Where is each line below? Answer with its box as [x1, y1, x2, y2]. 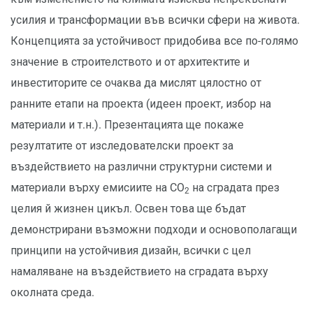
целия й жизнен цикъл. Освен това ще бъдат [10, 202, 246, 215]
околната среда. [10, 286, 94, 299]
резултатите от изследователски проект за [10, 139, 233, 152]
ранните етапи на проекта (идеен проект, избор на [10, 97, 271, 110]
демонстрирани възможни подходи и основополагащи [10, 223, 297, 236]
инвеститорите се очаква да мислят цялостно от [10, 76, 261, 89]
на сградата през [189, 181, 279, 194]
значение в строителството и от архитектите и [10, 55, 249, 68]
